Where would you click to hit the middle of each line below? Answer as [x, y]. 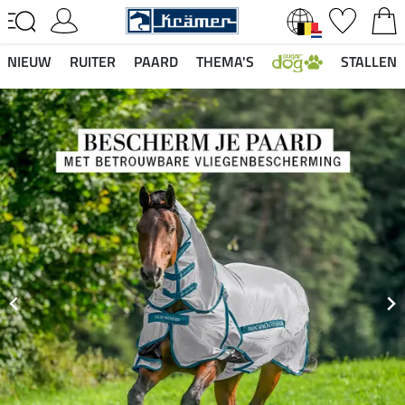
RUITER [93, 61]
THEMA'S [225, 61]
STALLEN [369, 61]
